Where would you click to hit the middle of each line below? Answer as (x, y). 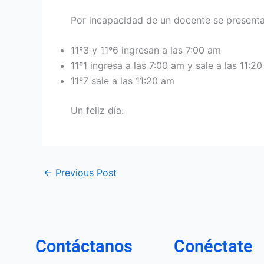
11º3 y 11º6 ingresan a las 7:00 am (146, 50)
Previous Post (85, 173)
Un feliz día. (97, 110)
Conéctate (213, 247)
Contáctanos (84, 247)
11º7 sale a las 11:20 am (123, 81)
